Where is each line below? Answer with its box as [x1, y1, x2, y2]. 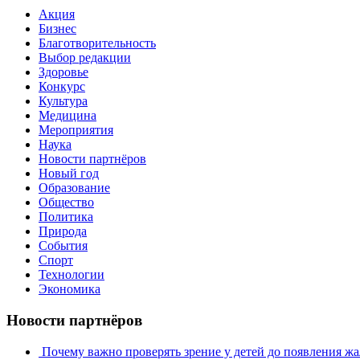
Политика [39, 210, 93, 224]
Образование [39, 181, 110, 195]
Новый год [39, 166, 99, 181]
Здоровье [39, 65, 88, 80]
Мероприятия [39, 123, 113, 137]
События [39, 239, 88, 253]
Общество [39, 195, 94, 210]
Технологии [39, 268, 104, 282]
